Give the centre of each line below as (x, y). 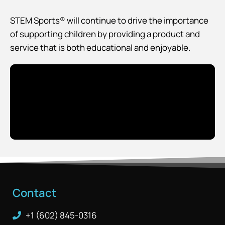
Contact (34, 193)
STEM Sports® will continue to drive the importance (109, 20)
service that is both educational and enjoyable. (100, 47)
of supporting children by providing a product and (105, 34)
